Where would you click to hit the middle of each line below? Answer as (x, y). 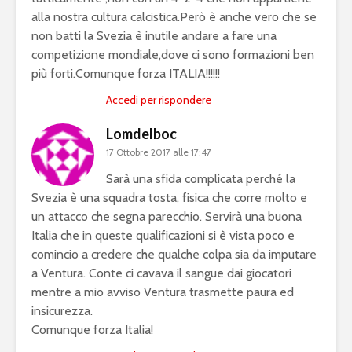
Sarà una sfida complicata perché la (201, 179)
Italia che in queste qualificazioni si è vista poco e (163, 236)
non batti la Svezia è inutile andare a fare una (154, 36)
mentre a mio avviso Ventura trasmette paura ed (163, 292)
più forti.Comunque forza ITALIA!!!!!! (126, 74)
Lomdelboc (141, 134)
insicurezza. (62, 311)
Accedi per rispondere (159, 100)
